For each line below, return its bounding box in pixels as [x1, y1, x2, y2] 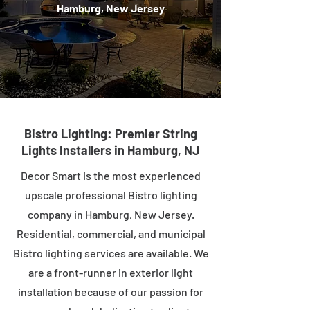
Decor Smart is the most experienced [21, 169, 201, 182]
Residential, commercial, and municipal [16, 227, 206, 240]
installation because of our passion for [18, 285, 203, 298]
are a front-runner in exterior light [28, 266, 193, 279]
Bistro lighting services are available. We [12, 246, 209, 259]
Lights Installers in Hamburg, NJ [21, 143, 200, 158]
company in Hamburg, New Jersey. [27, 208, 194, 221]
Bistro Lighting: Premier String [24, 126, 197, 141]
